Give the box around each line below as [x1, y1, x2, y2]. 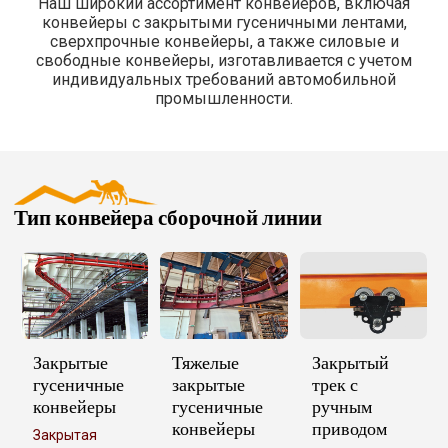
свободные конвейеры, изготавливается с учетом [36, 50, 412, 70]
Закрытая [32, 426, 97, 443]
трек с [312, 370, 359, 398]
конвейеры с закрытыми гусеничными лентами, [41, 12, 407, 32]
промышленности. [155, 88, 293, 108]
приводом [312, 414, 388, 442]
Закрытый [312, 348, 390, 376]
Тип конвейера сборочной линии [14, 202, 323, 234]
